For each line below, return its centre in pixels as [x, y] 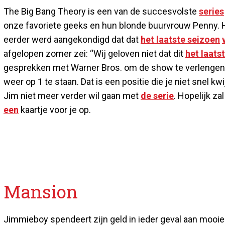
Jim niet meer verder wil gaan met [72, 95]
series [211, 11]
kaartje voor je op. [55, 109]
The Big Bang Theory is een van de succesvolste [101, 11]
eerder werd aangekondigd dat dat [72, 39]
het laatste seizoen [180, 39]
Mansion [41, 191]
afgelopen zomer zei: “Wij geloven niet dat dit [94, 53]
